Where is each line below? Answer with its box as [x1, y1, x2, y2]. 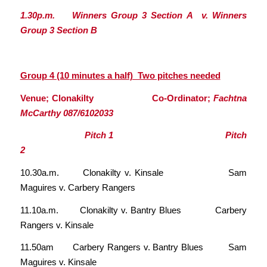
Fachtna [213, 92, 247, 103]
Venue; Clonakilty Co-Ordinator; [20, 92, 214, 103]
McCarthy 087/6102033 [20, 107, 113, 118]
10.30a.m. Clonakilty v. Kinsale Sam [20, 167, 247, 178]
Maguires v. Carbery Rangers [20, 182, 135, 193]
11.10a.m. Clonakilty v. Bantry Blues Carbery [20, 204, 247, 215]
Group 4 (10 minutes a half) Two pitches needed [20, 70, 221, 80]
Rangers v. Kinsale [20, 219, 94, 230]
